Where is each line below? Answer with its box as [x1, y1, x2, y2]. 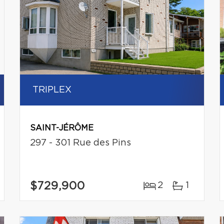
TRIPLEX [32, 85, 71, 95]
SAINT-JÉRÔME [29, 124, 93, 132]
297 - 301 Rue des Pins [29, 138, 131, 148]
